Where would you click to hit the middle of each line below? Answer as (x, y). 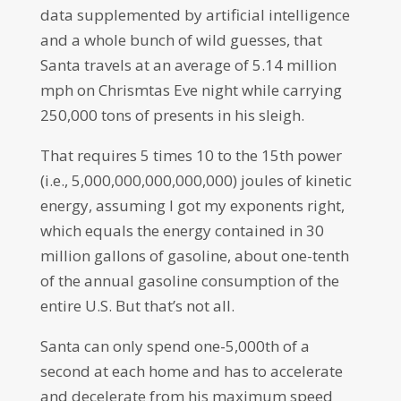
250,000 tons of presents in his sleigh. (172, 115)
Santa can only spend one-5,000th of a (175, 346)
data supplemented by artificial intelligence (195, 15)
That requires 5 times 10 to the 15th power (191, 155)
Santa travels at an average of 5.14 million (188, 65)
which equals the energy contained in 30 (182, 230)
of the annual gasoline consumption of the (189, 281)
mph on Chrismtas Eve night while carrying (191, 90)
